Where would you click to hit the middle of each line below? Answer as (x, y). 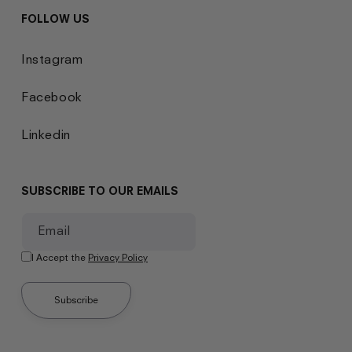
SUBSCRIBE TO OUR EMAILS (100, 190)
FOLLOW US (55, 18)
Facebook (52, 96)
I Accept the (60, 257)
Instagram (52, 59)
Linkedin (46, 134)
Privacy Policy (118, 257)
